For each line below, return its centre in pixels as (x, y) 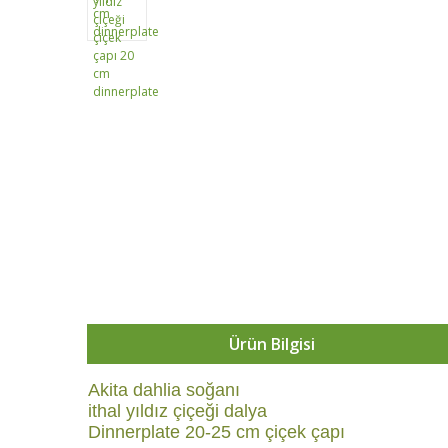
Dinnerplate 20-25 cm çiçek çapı (216, 432)
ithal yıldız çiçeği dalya (177, 411)
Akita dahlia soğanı (164, 390)
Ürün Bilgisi (272, 344)
